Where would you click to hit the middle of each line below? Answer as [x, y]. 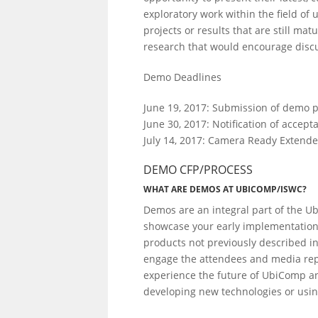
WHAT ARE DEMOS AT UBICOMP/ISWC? [225, 189]
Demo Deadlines [182, 77]
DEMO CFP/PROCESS [198, 170]
